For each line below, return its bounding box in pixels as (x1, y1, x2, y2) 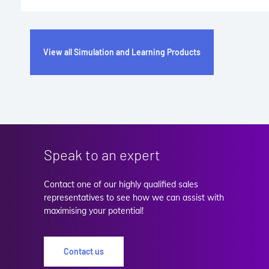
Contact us (64, 246, 104, 257)
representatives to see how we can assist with (44, 192, 224, 204)
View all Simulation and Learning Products (43, 47, 201, 58)
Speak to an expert (44, 146, 160, 164)
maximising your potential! (44, 205, 144, 217)
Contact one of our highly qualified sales (44, 179, 198, 190)
